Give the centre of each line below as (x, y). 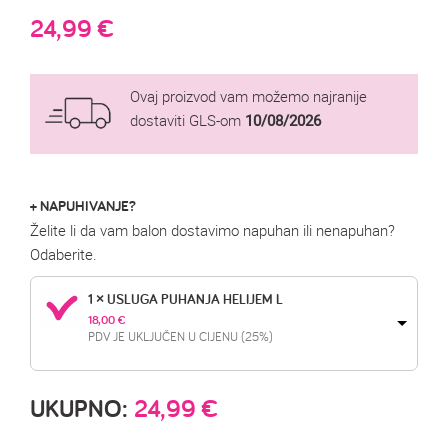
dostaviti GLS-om (187, 120)
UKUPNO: (82, 408)
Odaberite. (63, 254)
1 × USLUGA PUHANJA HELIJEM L (185, 299)
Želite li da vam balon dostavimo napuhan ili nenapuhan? (212, 230)
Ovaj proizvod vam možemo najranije (248, 96)
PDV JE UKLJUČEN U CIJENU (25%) (180, 336)
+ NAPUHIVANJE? (83, 206)
